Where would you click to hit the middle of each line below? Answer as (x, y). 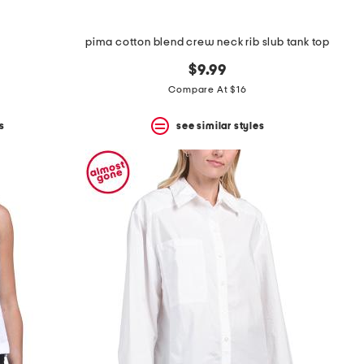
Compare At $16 (208, 90)
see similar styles (221, 126)
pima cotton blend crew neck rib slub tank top (208, 43)
